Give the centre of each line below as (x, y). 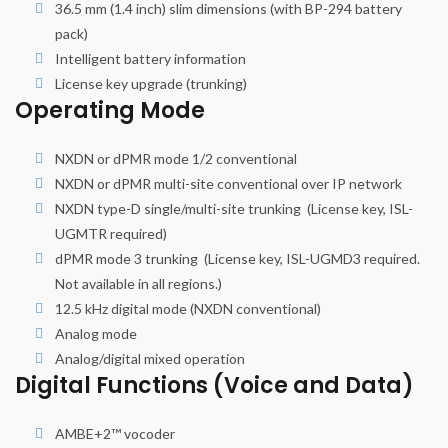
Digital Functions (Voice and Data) (214, 386)
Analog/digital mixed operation (150, 359)
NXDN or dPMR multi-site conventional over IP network (228, 184)
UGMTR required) (111, 234)
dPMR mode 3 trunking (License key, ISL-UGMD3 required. (237, 259)
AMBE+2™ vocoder (115, 434)
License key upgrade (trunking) (151, 84)
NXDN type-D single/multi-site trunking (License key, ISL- (234, 209)
